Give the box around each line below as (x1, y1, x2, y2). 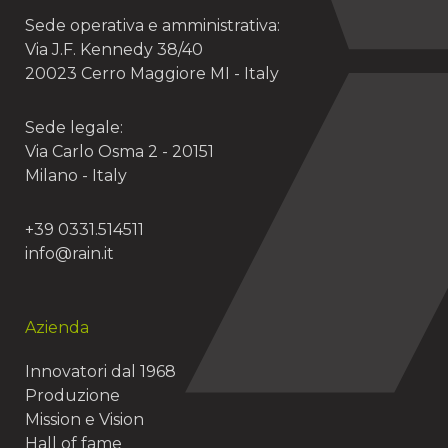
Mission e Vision (25, 410, 144, 429)
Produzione (25, 386, 120, 405)
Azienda (25, 318, 89, 337)
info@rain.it (25, 244, 114, 263)
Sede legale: (25, 118, 123, 137)
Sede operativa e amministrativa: (25, 16, 280, 35)
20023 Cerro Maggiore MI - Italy (25, 64, 279, 83)
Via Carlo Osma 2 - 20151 (25, 142, 214, 161)
